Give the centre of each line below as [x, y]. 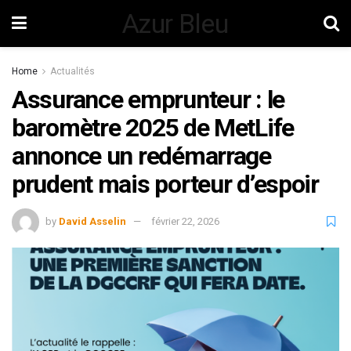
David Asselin [92, 221]
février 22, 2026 [185, 221]
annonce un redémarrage [141, 156]
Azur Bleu [175, 24]
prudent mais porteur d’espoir [165, 184]
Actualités [72, 71]
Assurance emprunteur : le [148, 100]
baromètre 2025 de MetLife [153, 128]
